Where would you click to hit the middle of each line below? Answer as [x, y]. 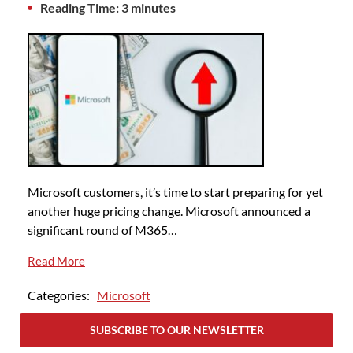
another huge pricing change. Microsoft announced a [169, 211]
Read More [56, 261]
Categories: [61, 295]
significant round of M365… [102, 230]
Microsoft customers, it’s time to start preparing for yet [175, 192]
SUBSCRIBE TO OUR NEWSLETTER [176, 330]
